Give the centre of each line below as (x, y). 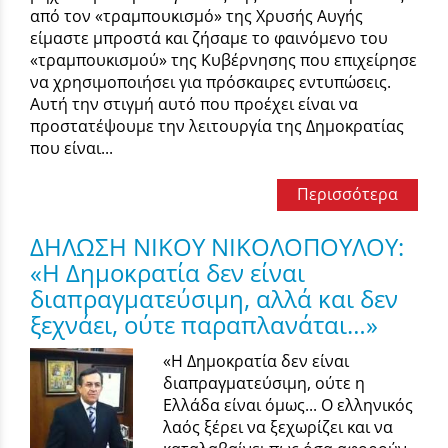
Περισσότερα (347, 194)
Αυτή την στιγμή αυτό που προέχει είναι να (194, 104)
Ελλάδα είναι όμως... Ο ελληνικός (288, 404)
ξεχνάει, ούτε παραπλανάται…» (204, 325)
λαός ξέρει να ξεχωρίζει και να (278, 426)
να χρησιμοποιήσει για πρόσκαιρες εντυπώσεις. (210, 82)
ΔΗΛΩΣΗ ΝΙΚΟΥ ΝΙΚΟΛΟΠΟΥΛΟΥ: (217, 247)
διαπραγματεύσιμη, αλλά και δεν (214, 299)
